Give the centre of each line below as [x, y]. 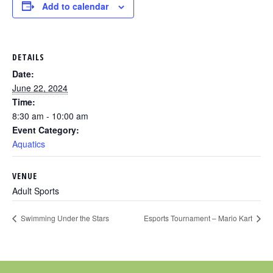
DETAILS [28, 57]
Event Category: [46, 129]
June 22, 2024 [40, 87]
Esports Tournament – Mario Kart [199, 218]
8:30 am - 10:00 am [50, 115]
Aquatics [29, 144]
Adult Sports [36, 190]
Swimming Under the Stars [64, 218]
